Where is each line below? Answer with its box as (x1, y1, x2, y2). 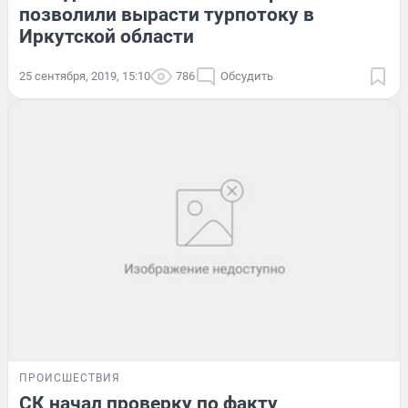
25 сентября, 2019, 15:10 (19, 69, 150, 84)
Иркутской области (19, 25, 194, 48)
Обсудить (220, 69, 273, 84)
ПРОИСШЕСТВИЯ (19, 371, 120, 384)
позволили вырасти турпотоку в (19, 4, 314, 26)
